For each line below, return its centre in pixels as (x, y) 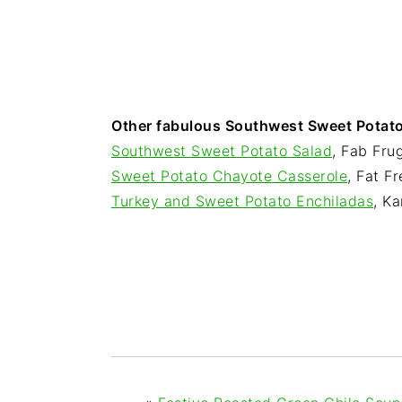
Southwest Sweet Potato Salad (222, 151)
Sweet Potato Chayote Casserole (229, 176)
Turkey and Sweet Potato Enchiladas (242, 201)
